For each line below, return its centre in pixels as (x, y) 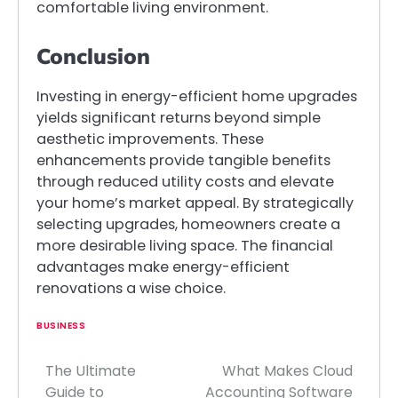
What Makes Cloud (287, 371)
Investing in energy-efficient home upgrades (197, 97)
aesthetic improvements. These (150, 139)
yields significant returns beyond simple (179, 118)
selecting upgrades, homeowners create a (188, 225)
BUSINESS (61, 326)
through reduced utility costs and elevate (185, 182)
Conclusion (93, 56)
